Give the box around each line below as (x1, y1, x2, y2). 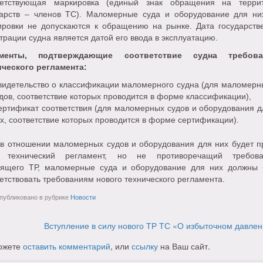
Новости (70, 193, 96, 201)
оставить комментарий (23, 240, 110, 252)
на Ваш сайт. (158, 240, 210, 252)
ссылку (131, 240, 158, 252)
